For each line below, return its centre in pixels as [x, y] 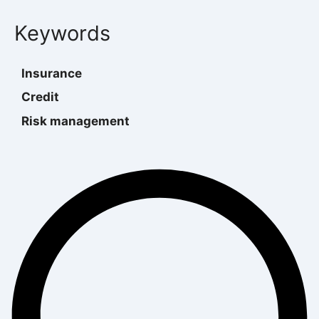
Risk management [75, 121]
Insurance [52, 73]
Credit [40, 97]
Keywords [62, 33]
